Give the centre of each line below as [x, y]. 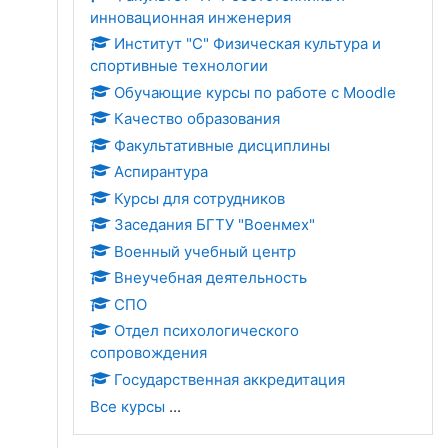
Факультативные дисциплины [222, 145]
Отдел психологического [206, 330]
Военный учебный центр [205, 251]
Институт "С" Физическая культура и [247, 43]
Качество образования [197, 118]
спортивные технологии [179, 65]
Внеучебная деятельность [210, 277]
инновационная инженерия [190, 17]
